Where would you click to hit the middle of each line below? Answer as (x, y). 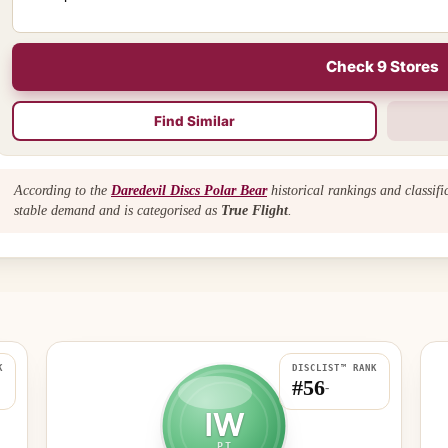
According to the (62, 190)
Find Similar (194, 120)
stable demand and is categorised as (117, 210)
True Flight (254, 210)
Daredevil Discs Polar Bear (189, 190)
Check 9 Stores (382, 66)
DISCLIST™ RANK (334, 367)
